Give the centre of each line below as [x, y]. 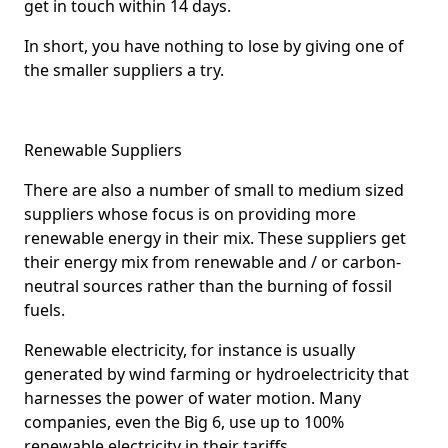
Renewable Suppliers [103, 150]
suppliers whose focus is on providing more [190, 214]
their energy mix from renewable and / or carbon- [212, 262]
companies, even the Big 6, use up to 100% [184, 422]
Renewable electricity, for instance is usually [189, 350]
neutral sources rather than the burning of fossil [208, 286]
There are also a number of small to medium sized [214, 190]
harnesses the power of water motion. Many [192, 398]
